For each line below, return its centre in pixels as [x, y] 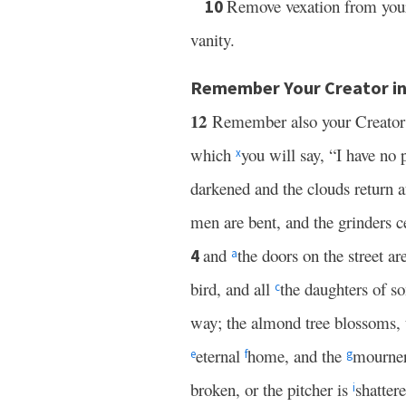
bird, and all [232, 289]
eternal [220, 356]
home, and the [297, 356]
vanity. [213, 39]
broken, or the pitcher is [271, 389]
